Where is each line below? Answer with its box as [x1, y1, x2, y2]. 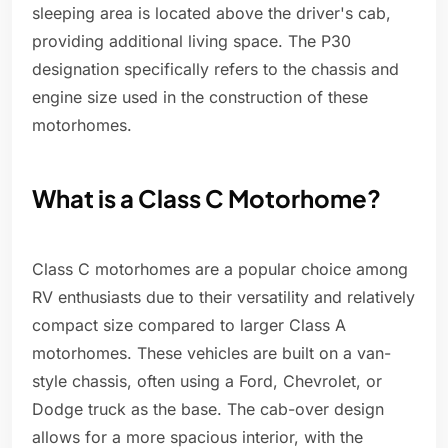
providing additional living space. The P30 [32, 31, 351, 52]
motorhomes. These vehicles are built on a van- [32, 343, 391, 364]
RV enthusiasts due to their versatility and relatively [32, 287, 415, 308]
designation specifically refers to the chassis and [32, 59, 399, 80]
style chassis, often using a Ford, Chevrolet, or [32, 371, 382, 392]
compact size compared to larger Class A [32, 315, 346, 336]
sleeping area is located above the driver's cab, [32, 3, 391, 24]
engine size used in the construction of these [32, 87, 368, 108]
